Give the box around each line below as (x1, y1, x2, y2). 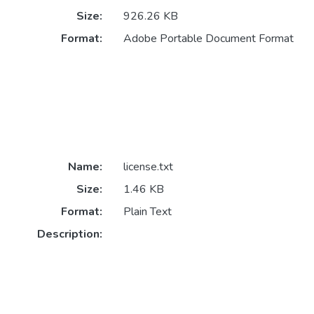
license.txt (123, 159, 173, 175)
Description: (36, 226, 102, 243)
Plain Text (123, 204, 172, 220)
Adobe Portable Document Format (123, 31, 294, 47)
